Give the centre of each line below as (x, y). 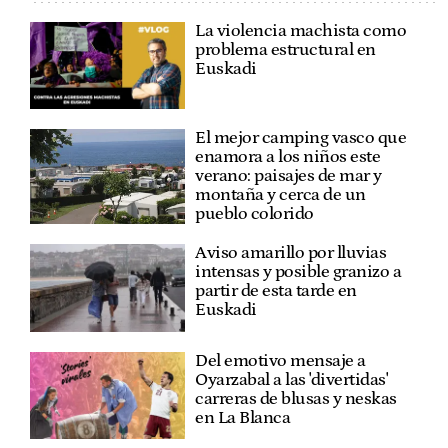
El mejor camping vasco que (301, 138)
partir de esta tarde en (276, 291)
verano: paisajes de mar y (288, 176)
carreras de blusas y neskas (296, 398)
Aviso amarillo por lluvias (291, 253)
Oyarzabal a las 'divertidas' (292, 379)
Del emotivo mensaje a (280, 360)
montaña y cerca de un (280, 195)
